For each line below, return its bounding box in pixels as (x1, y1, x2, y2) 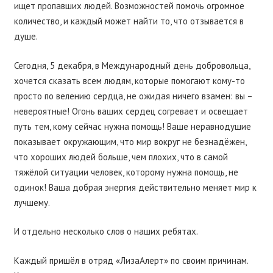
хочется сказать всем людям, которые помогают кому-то (13, 74, 245, 87)
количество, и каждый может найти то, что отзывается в (13, 15, 244, 27)
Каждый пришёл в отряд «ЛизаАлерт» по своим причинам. (13, 254, 248, 266)
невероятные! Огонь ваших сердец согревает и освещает (13, 105, 248, 117)
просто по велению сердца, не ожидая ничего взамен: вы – (13, 90, 252, 102)
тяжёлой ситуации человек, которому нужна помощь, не (13, 166, 238, 178)
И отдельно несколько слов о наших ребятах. (13, 225, 198, 237)
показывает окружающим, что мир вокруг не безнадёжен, (13, 135, 246, 147)
